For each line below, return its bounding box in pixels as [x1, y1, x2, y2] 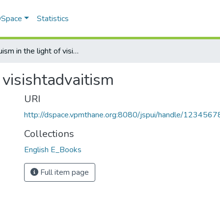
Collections [24, 127, 74, 140]
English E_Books [24, 144, 82, 155]
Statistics [37, 13, 69, 24]
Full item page [38, 167, 89, 178]
